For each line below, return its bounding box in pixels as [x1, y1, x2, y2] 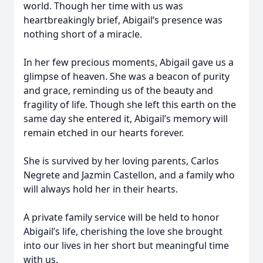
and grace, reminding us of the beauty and [23, 84, 213, 97]
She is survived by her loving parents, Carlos [23, 154, 219, 167]
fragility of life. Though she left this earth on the [23, 98, 236, 111]
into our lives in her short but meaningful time [23, 239, 229, 252]
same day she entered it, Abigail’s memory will [23, 112, 228, 125]
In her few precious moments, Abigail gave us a [23, 56, 234, 69]
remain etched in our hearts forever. [23, 126, 184, 139]
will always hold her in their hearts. [23, 183, 178, 195]
